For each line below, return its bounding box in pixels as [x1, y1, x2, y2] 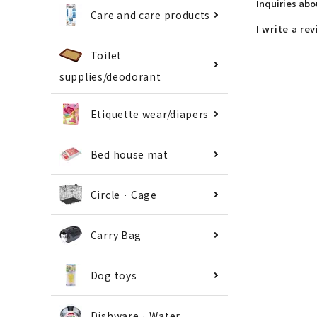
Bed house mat [90, 147, 168, 162]
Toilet [90, 47, 122, 62]
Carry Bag [90, 228, 142, 243]
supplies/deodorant [59, 69, 161, 84]
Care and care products [90, 7, 211, 22]
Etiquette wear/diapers [90, 107, 209, 122]
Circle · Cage [90, 188, 157, 202]
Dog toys [90, 268, 137, 283]
